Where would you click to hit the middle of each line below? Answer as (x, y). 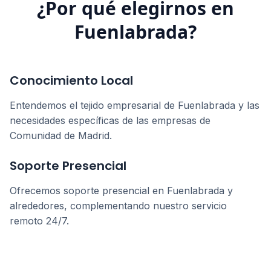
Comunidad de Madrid (60, 135)
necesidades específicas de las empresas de (110, 120)
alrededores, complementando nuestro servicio (118, 206)
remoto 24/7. (39, 221)
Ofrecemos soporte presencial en (88, 191)
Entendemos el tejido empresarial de (94, 105)
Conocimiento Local (71, 80)
